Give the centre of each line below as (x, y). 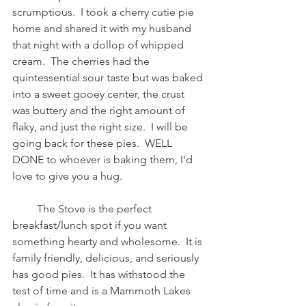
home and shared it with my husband (103, 28)
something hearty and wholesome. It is (109, 241)
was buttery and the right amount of (100, 110)
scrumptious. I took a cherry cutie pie (105, 12)
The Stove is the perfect (25, 209)
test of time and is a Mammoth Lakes (103, 291)
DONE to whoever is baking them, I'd (104, 159)
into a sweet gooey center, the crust (100, 94)
